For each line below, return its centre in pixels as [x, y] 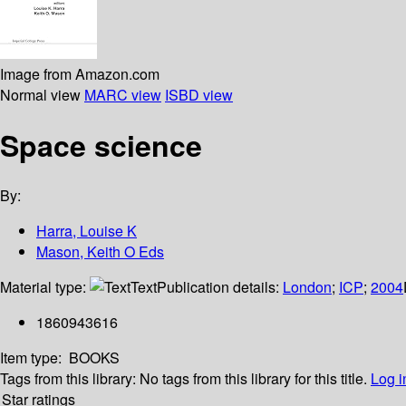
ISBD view [199, 94]
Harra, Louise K [87, 231]
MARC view [123, 94]
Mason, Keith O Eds [100, 252]
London [307, 287]
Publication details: [220, 287]
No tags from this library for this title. [253, 379]
